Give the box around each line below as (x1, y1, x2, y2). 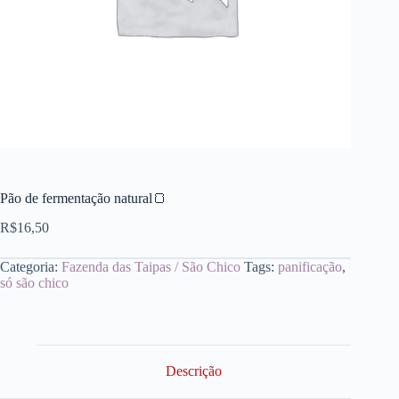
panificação (278, 258, 342, 274)
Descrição (165, 363, 222, 379)
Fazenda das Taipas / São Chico (61, 258, 240, 274)
